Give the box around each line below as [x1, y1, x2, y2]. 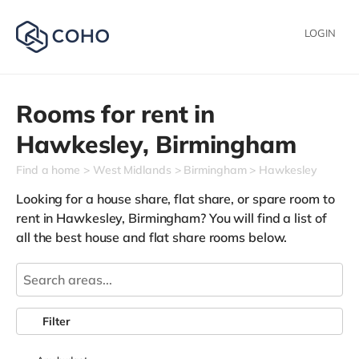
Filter [42, 314, 71, 329]
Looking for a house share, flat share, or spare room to [16, 191, 335, 207]
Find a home [16, 163, 80, 177]
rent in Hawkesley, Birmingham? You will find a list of [16, 210, 327, 226]
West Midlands [92, 163, 171, 177]
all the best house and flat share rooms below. [16, 229, 288, 245]
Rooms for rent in [16, 99, 216, 129]
